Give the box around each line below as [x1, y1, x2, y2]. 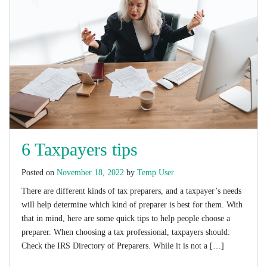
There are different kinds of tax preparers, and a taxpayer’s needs [21, 187, 241, 196]
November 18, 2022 [57, 168, 124, 178]
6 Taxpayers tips [21, 139, 138, 160]
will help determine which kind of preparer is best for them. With [21, 200, 243, 210]
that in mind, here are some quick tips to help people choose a [21, 214, 230, 223]
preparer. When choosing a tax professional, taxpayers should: [21, 228, 230, 237]
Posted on [21, 168, 57, 178]
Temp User [137, 168, 174, 178]
